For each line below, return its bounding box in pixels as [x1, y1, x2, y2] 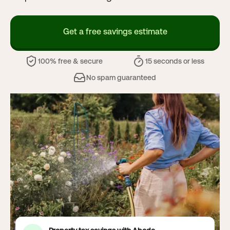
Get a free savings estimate [63, 27, 167, 36]
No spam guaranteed [86, 73, 156, 82]
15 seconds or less [145, 57, 205, 65]
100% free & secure [37, 57, 103, 65]
